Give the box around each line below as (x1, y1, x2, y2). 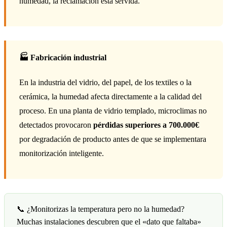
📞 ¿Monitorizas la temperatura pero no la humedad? (17, 205, 184, 214)
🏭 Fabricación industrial (19, 53, 106, 62)
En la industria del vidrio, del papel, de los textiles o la (19, 78, 192, 87)
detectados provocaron (19, 121, 93, 130)
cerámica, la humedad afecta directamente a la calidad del (19, 92, 202, 101)
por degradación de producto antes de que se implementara (19, 135, 206, 144)
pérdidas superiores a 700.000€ (93, 121, 199, 130)
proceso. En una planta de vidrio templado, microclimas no (19, 106, 207, 116)
